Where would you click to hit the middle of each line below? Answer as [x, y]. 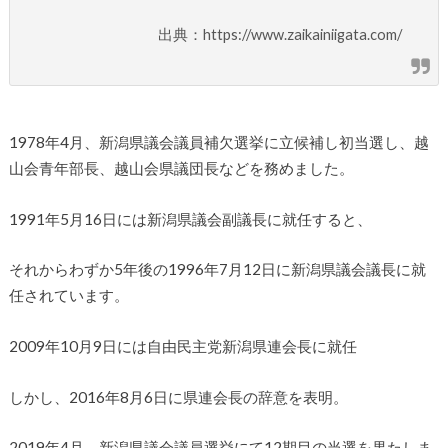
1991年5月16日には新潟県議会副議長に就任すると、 [190, 218]
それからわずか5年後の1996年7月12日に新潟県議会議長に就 [217, 269]
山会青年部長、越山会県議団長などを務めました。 [181, 168]
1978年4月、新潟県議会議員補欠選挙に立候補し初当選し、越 [218, 142]
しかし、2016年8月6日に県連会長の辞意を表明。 [178, 396]
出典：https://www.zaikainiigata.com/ [279, 34]
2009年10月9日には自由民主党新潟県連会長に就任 [182, 345]
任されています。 [68, 295]
